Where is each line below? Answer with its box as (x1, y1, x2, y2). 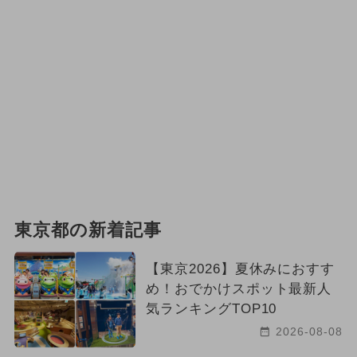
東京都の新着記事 (14, 220, 162, 240)
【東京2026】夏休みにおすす (145, 261, 335, 277)
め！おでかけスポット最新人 (145, 281, 332, 297)
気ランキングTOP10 (145, 301, 277, 317)
